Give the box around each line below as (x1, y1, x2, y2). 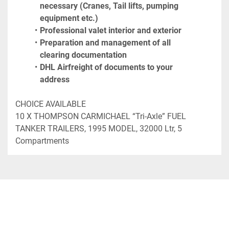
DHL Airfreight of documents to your (39, 62, 173, 73)
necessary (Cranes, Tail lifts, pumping (40, 1, 178, 11)
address (40, 75, 70, 85)
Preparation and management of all (39, 38, 171, 48)
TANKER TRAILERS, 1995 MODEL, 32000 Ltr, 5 (15, 124, 182, 134)
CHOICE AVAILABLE (15, 99, 86, 109)
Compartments (15, 136, 69, 146)
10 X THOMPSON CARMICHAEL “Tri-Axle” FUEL (15, 111, 186, 122)
